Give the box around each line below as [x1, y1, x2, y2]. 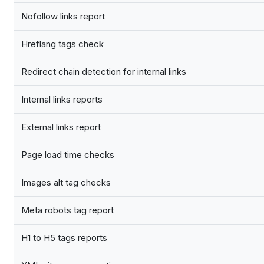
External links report [21, 121, 101, 133]
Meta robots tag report [21, 204, 114, 216]
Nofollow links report [21, 11, 105, 22]
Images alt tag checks [21, 177, 111, 189]
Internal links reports [21, 94, 103, 105]
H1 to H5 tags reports [21, 232, 107, 244]
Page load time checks [21, 149, 114, 161]
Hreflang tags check [21, 38, 104, 50]
